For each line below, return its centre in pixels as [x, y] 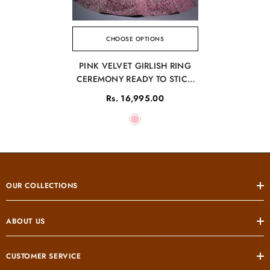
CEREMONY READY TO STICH [135, 79]
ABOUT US [26, 221]
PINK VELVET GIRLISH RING [135, 66]
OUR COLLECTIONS [42, 186]
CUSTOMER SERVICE [44, 256]
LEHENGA [135, 93]
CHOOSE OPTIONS [135, 39]
